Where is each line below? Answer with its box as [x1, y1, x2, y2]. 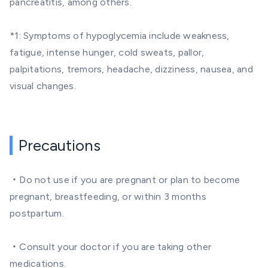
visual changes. [10, 80, 76, 92]
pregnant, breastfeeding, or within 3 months [10, 191, 206, 202]
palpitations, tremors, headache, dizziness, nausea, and [10, 63, 253, 75]
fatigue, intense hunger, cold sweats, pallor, [10, 47, 205, 58]
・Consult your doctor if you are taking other [10, 241, 211, 252]
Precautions [19, 136, 100, 155]
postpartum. [10, 208, 64, 219]
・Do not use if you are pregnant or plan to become [10, 174, 240, 185]
